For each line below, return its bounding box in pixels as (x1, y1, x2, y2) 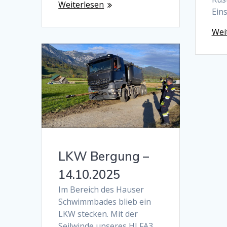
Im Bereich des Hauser (58, 184, 144, 196)
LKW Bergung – (58, 148, 149, 164)
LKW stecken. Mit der (58, 208, 138, 220)
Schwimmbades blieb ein (58, 196, 152, 208)
